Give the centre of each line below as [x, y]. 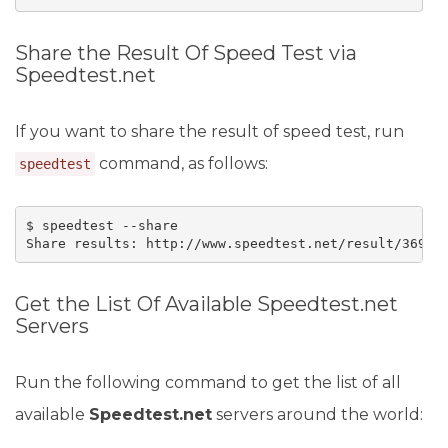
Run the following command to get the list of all [208, 382]
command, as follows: [181, 163]
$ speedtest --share [101, 225]
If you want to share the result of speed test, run [209, 131]
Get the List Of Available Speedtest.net [206, 304]
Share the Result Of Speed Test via [186, 53]
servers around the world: [317, 414]
